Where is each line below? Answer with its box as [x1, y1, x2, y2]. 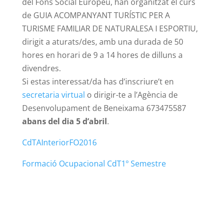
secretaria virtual [22, 89, 85, 100]
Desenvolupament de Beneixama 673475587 [22, 103, 186, 113]
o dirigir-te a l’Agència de [84, 89, 178, 100]
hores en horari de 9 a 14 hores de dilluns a [22, 50, 183, 60]
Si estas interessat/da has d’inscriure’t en [22, 76, 174, 87]
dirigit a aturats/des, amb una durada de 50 [22, 36, 183, 47]
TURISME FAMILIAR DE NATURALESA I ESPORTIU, [22, 23, 198, 34]
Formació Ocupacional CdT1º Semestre [22, 158, 166, 169]
